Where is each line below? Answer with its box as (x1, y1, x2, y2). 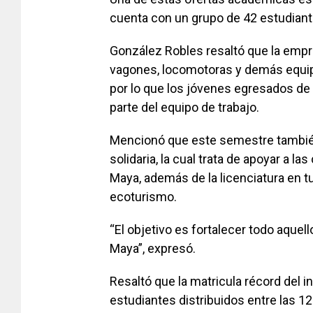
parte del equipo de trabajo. (110, 100, 259, 115)
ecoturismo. (110, 189, 177, 205)
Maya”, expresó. (110, 241, 196, 256)
